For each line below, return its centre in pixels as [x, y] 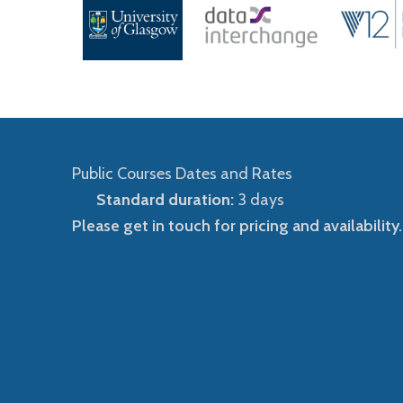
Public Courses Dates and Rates [182, 174]
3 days [259, 200]
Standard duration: [165, 200]
